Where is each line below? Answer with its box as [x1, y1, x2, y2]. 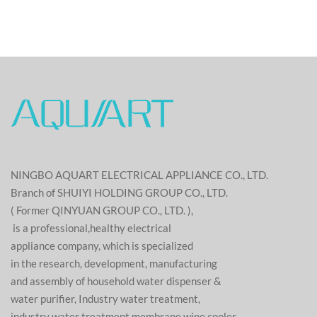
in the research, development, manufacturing [11, 257, 219, 270]
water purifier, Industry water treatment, [11, 292, 200, 305]
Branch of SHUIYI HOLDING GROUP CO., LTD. [11, 186, 230, 199]
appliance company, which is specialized [11, 239, 195, 252]
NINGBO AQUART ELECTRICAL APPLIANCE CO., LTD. [11, 168, 268, 181]
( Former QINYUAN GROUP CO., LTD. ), [11, 204, 193, 217]
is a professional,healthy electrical [11, 221, 173, 234]
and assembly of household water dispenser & [11, 275, 224, 287]
